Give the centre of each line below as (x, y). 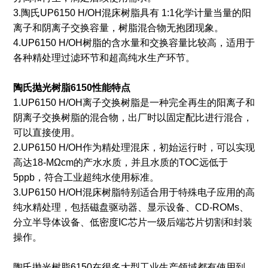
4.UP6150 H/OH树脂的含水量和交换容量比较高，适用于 (134, 43)
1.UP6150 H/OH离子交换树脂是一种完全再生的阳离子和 (134, 103)
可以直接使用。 (46, 133)
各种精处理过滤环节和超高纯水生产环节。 (104, 58)
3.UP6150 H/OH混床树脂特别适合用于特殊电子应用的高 (134, 193)
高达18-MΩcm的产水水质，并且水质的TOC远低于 (120, 163)
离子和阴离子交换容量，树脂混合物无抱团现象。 (118, 28)
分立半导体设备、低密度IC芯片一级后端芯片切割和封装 (133, 223)
